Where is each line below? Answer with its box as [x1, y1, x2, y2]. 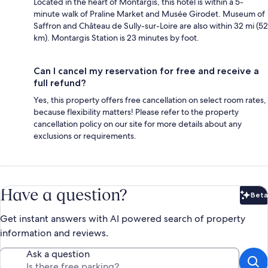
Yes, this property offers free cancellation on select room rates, [33, 94, 266, 105]
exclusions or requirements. [33, 130, 136, 141]
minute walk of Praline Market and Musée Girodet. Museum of [33, 8, 265, 19]
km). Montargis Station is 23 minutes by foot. [33, 32, 199, 43]
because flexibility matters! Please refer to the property [33, 106, 239, 117]
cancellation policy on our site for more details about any [33, 118, 242, 129]
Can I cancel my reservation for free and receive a [33, 65, 259, 77]
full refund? [33, 77, 86, 89]
